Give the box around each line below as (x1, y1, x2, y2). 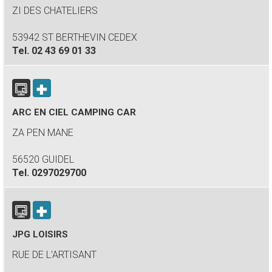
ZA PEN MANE (12, 127, 73, 138)
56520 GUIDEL (12, 154, 74, 165)
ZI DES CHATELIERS (12, 5, 98, 16)
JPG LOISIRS (12, 229, 68, 240)
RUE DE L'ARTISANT (12, 249, 97, 260)
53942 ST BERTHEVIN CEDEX (12, 32, 137, 43)
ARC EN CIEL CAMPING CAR (12, 107, 136, 118)
